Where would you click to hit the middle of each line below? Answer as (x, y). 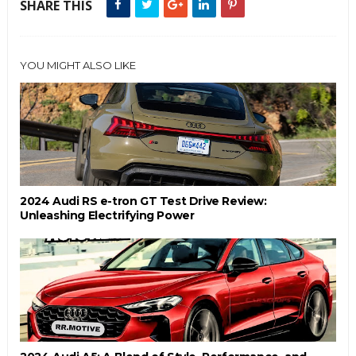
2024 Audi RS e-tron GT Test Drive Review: (143, 201)
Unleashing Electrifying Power (107, 215)
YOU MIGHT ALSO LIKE (77, 65)
